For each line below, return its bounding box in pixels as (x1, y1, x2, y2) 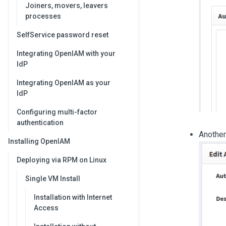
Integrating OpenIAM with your (17, 49, 116, 58)
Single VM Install (25, 175, 80, 183)
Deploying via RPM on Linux (17, 156, 106, 164)
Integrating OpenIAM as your (17, 79, 110, 87)
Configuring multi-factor (17, 108, 97, 116)
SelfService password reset (17, 31, 108, 39)
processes (25, 12, 61, 20)
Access (34, 204, 59, 212)
